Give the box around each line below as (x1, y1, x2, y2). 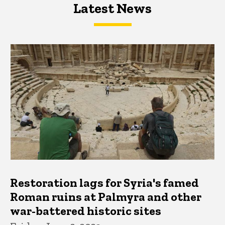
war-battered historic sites (10, 203, 161, 218)
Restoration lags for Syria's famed (10, 175, 199, 190)
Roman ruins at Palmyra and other (10, 189, 201, 204)
